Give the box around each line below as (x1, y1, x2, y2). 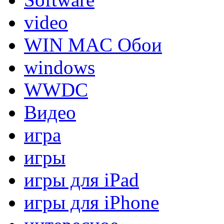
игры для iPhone (24, 191, 159, 213)
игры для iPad (24, 168, 139, 190)
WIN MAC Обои (24, 33, 162, 55)
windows (24, 56, 95, 78)
